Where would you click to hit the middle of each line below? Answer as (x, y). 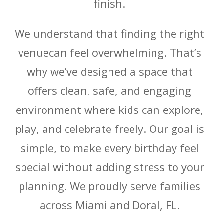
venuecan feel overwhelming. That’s (109, 52)
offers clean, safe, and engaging (109, 90)
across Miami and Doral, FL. (109, 205)
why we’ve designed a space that (109, 71)
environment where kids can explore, (109, 109)
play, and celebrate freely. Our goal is (109, 129)
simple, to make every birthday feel (109, 148)
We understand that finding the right (109, 33)
